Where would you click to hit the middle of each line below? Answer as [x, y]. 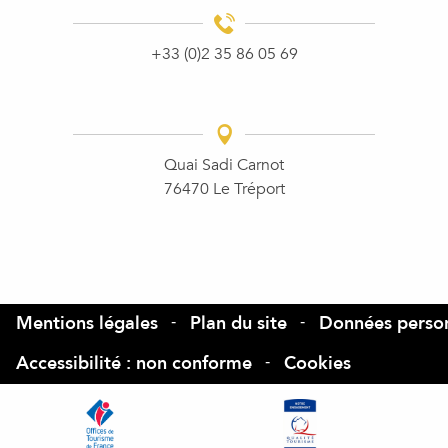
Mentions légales [87, 323]
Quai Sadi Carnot [224, 164]
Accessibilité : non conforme [134, 364]
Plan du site [238, 323]
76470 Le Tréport [224, 188]
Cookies [317, 364]
